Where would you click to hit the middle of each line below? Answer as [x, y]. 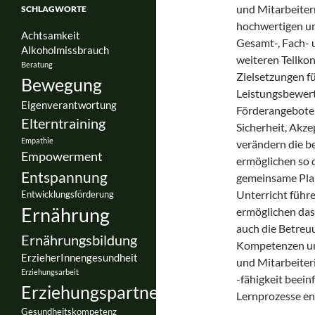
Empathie [37, 140]
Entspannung [64, 176]
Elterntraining [63, 123]
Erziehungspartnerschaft [117, 291]
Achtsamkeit [51, 35]
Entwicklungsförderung [67, 194]
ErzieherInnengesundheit [79, 257]
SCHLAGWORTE [54, 8]
